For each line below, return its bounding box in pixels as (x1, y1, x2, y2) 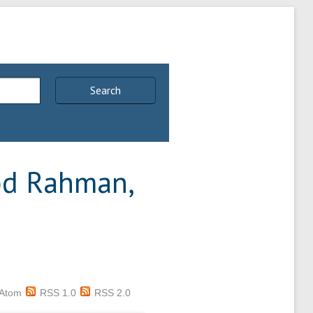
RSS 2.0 (94, 286, 131, 298)
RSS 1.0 (39, 286, 76, 298)
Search (90, 83, 122, 98)
